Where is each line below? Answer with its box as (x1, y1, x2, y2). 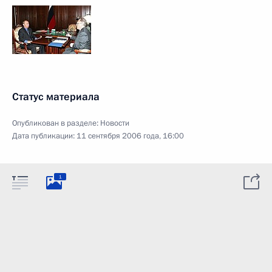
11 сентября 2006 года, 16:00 (76, 131, 184, 141)
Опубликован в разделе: (12, 118, 100, 129)
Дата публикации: (12, 131, 76, 141)
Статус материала (12, 90, 100, 104)
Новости (100, 118, 129, 129)
